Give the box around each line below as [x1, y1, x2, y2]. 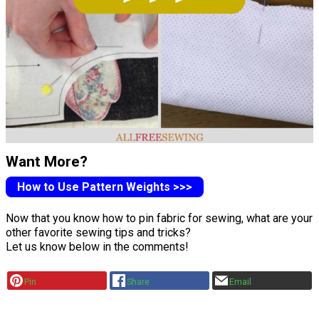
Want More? [6, 153, 88, 171]
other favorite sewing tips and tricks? [6, 226, 191, 240]
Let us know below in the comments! [6, 240, 189, 254]
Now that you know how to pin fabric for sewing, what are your [6, 211, 313, 226]
